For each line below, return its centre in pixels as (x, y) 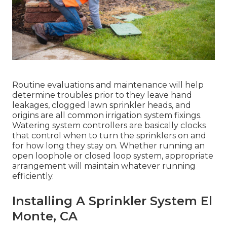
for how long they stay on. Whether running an (108, 146)
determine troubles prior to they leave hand (102, 95)
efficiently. (33, 176)
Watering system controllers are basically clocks (109, 126)
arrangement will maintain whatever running (104, 166)
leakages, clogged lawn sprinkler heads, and (102, 105)
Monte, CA (45, 216)
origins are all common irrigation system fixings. (107, 116)
